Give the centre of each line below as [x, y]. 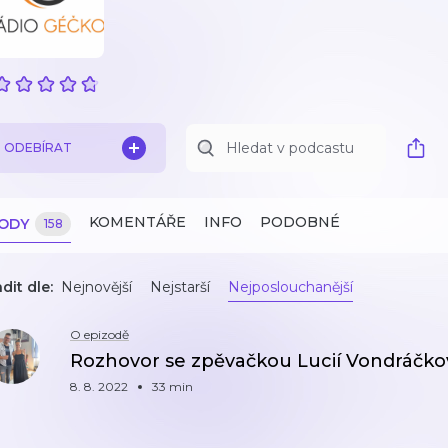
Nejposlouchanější [290, 287]
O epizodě [99, 334]
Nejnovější [96, 287]
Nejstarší [180, 287]
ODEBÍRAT [38, 147]
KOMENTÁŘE [137, 222]
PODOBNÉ [300, 222]
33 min [172, 386]
